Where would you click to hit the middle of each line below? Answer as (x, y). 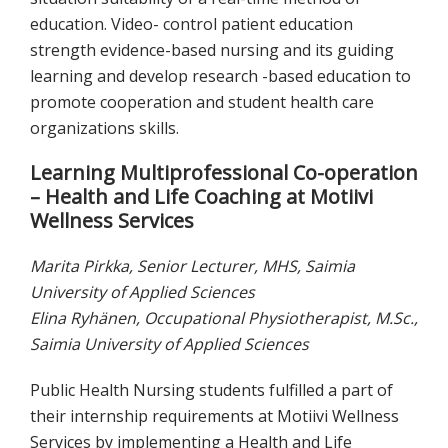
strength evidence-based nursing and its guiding (212, 50)
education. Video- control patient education (191, 24)
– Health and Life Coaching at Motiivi (201, 197)
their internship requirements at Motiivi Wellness (214, 416)
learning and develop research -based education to (220, 76)
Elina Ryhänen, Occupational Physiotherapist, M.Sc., (224, 318)
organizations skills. (104, 128)
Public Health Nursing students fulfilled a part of (211, 390)
